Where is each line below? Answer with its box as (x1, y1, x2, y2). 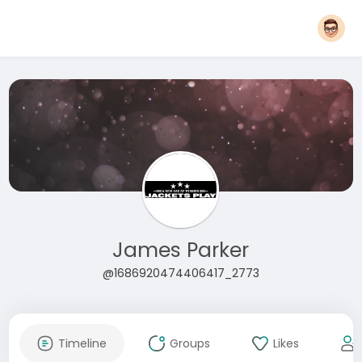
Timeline (57, 335, 107, 351)
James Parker (112, 236, 250, 264)
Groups (169, 335, 210, 351)
